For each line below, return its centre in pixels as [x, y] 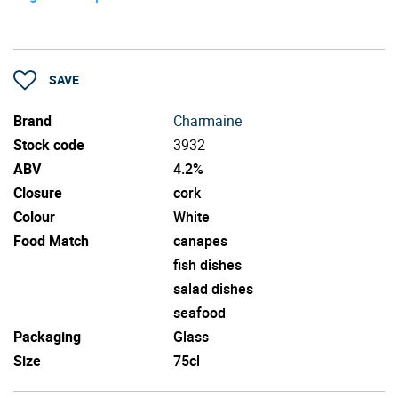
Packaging [47, 336]
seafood [199, 312]
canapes [200, 240]
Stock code [49, 144]
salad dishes [213, 288]
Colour [34, 216]
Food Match [51, 240]
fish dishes [207, 264]
